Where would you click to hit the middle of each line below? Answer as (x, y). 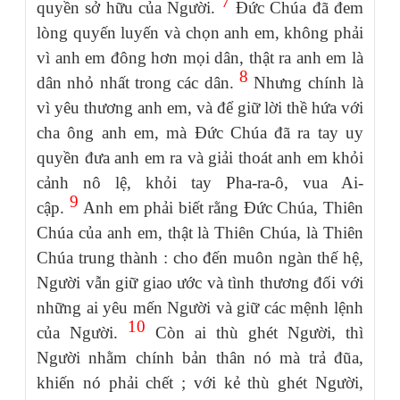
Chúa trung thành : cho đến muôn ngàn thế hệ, (200, 257)
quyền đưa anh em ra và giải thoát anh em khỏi (200, 157)
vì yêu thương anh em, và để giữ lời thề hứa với (200, 107)
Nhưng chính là (306, 82)
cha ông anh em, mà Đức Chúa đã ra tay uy (200, 132)
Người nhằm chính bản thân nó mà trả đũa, (200, 357)
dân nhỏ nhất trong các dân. (138, 82)
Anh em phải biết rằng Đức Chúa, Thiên (221, 207)
